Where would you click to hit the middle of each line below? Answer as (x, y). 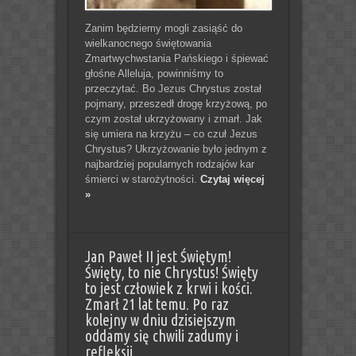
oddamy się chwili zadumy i (161, 337)
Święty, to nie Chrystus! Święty (171, 273)
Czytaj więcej (232, 180)
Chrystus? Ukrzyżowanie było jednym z (176, 149)
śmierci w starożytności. (142, 180)
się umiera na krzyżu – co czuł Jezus (171, 134)
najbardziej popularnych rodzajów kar (169, 164)
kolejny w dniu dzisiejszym (160, 321)
